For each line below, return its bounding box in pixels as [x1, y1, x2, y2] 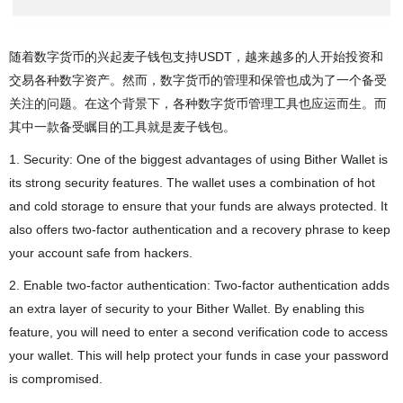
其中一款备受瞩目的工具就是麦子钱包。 [9, 119, 236, 134]
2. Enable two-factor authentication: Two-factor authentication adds [9, 277, 390, 292]
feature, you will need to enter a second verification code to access [9, 324, 388, 339]
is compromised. [9, 371, 103, 386]
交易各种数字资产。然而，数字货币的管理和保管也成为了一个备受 [9, 72, 387, 87]
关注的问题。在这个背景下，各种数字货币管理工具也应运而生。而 [9, 95, 387, 111]
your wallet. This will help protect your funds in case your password [9, 347, 389, 363]
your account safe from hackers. [9, 245, 193, 260]
